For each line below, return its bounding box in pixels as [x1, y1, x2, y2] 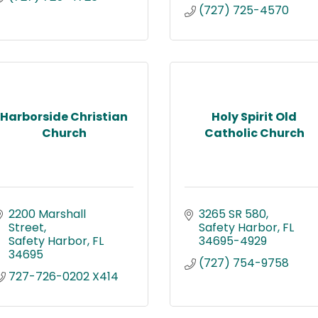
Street [9, 219, 44, 236]
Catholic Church [204, 124, 305, 141]
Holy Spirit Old [212, 108, 297, 125]
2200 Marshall [9, 206, 86, 222]
